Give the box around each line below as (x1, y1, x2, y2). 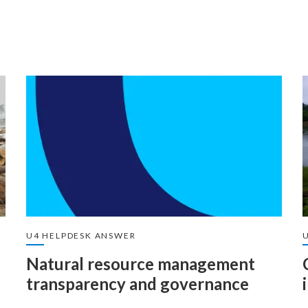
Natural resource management (26, 254, 255, 274)
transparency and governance (26, 274, 249, 294)
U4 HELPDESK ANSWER (26, 230, 136, 241)
